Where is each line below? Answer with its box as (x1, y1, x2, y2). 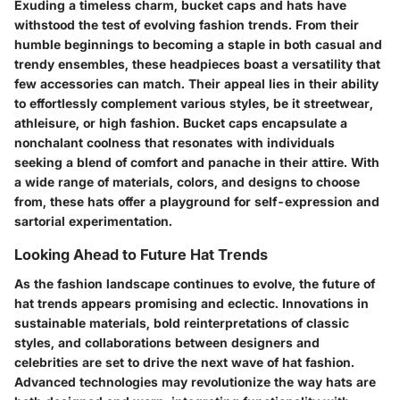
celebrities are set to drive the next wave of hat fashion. (14, 354, 354, 370)
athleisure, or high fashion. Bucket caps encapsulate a (14, 115, 347, 131)
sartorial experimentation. (14, 213, 172, 229)
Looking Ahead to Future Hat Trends (14, 246, 268, 264)
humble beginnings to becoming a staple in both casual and (14, 37, 382, 53)
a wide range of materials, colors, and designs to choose (14, 174, 360, 190)
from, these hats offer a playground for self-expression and (14, 194, 379, 210)
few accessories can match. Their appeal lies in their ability (14, 76, 379, 92)
